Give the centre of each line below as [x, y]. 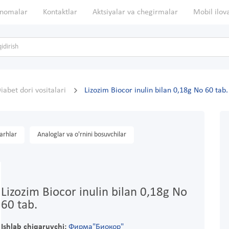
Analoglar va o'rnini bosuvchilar [82, 135]
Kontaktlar [60, 12]
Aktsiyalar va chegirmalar [135, 12]
